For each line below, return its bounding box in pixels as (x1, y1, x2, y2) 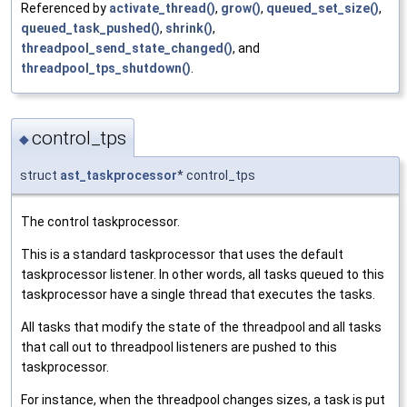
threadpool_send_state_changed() (21, 40, 233, 55)
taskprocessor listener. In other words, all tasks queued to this (21, 267, 384, 283)
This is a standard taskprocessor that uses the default (21, 247, 343, 263)
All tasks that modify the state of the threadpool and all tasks (21, 320, 382, 335)
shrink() (165, 20, 213, 35)
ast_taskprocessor (60, 168, 177, 184)
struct (20, 168, 60, 184)
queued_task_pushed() (21, 20, 160, 35)
